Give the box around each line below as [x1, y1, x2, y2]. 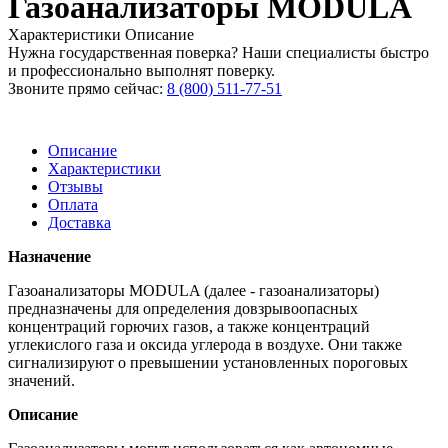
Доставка [48, 214, 111, 232]
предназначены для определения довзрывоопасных [8, 300, 358, 318]
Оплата [48, 196, 98, 214]
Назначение [8, 248, 91, 266]
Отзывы [48, 178, 103, 196]
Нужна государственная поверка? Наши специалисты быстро [8, 44, 429, 62]
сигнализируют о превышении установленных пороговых [8, 354, 408, 372]
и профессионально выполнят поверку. [8, 62, 275, 80]
